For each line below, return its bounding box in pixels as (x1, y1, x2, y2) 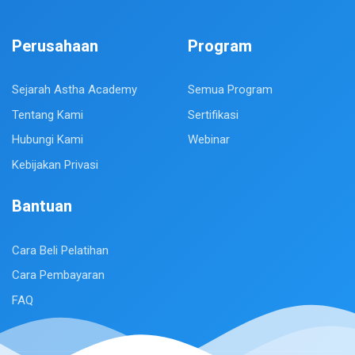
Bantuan (12, 195, 72, 219)
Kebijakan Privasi (12, 157, 98, 172)
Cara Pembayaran (12, 268, 105, 283)
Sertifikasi (187, 107, 239, 122)
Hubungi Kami (12, 132, 83, 147)
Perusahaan (12, 34, 98, 59)
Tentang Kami (12, 107, 83, 122)
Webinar (187, 132, 230, 147)
